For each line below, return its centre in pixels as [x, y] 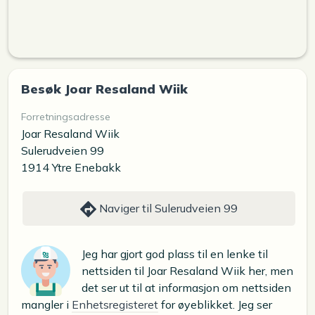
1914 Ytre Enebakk [71, 167]
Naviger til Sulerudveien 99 [167, 208]
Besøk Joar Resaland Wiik [104, 88]
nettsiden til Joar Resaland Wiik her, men [188, 271]
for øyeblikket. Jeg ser [215, 305]
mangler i [46, 305]
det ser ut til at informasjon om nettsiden [187, 288]
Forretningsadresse [66, 116]
